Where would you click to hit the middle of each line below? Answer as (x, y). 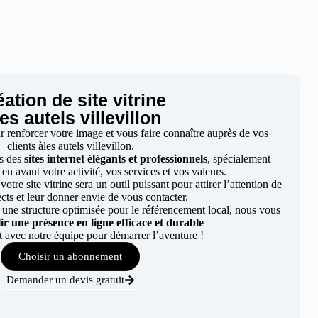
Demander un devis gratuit (65, 280)
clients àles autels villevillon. (70, 146)
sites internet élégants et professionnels (115, 159)
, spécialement (239, 159)
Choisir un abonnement (71, 256)
